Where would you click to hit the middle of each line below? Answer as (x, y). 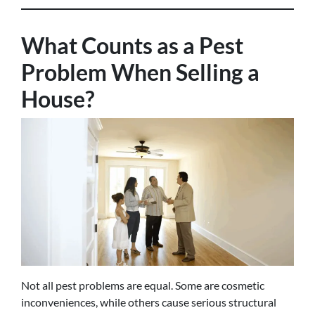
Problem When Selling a (140, 72)
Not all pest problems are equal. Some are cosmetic (143, 285)
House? (58, 99)
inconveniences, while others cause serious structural (149, 302)
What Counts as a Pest (132, 45)
